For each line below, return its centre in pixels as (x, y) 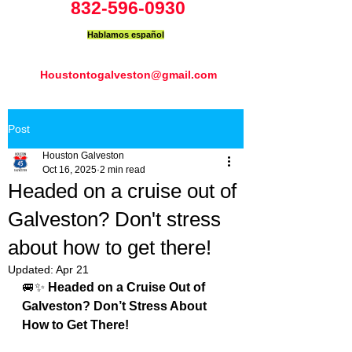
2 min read (123, 170)
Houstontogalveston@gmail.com (128, 75)
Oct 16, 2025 (70, 170)
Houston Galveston (83, 156)
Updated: (32, 269)
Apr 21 (72, 269)
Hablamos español (126, 35)
